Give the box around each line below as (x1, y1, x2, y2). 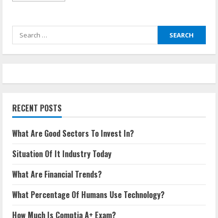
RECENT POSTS (12, 102, 62, 114)
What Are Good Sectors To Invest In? (12, 127, 134, 139)
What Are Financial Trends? (12, 168, 102, 180)
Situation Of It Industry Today (12, 148, 111, 160)
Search (12, 26, 38, 37)
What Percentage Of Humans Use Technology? (12, 189, 164, 200)
